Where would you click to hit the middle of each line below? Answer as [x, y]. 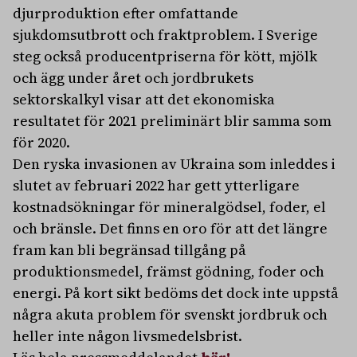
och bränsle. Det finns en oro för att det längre [170, 229]
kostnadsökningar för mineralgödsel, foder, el [169, 207]
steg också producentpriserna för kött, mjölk [165, 57]
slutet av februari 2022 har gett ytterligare [156, 186]
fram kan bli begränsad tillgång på [129, 250]
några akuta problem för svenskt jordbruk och [170, 315]
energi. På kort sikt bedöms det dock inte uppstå [176, 293]
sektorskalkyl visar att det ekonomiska [144, 100]
